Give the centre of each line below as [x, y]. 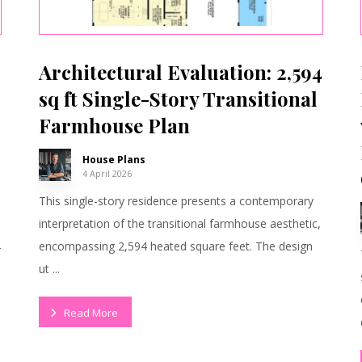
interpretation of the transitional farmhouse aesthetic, [179, 224]
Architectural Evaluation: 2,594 [180, 72]
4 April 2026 [107, 174]
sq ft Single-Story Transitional [178, 99]
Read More [90, 312]
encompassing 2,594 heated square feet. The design [175, 246]
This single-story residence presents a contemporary [176, 201]
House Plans [114, 160]
